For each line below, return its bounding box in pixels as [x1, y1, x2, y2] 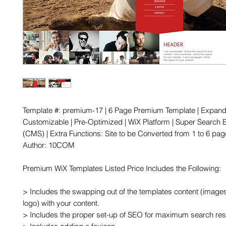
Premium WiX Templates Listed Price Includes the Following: [23, 163, 221, 173]
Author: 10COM [23, 140, 75, 150]
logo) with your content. [23, 198, 99, 208]
